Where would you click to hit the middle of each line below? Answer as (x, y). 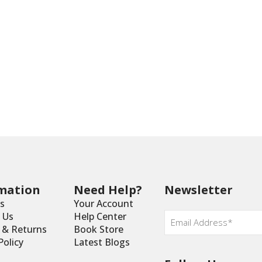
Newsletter (199, 189)
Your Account (103, 203)
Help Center (100, 216)
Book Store (98, 229)
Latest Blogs (101, 242)
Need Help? (108, 189)
